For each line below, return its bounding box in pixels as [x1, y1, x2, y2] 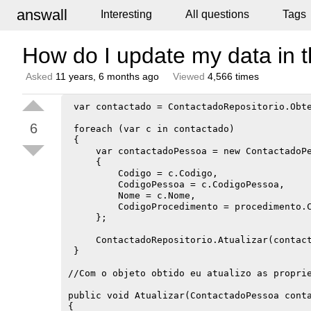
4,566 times [205, 71, 259, 82]
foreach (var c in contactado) [68, 124, 235, 134]
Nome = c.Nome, [68, 190, 196, 201]
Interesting [101, 8, 152, 20]
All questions [185, 8, 249, 20]
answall [17, 6, 67, 24]
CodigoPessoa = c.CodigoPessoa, [68, 179, 285, 190]
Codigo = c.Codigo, [68, 168, 218, 178]
